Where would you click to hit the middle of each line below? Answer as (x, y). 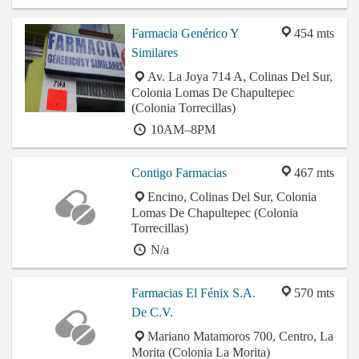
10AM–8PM (182, 130)
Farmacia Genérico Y (185, 34)
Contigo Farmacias (179, 173)
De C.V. (152, 313)
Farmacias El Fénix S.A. (194, 293)
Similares (155, 53)
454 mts (314, 34)
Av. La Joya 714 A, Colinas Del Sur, (240, 77)
